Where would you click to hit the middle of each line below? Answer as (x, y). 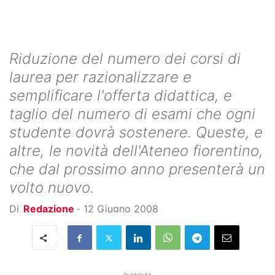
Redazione (49, 209)
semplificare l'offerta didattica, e (121, 95)
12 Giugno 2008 (121, 209)
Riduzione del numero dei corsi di (125, 59)
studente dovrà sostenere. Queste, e (136, 132)
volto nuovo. (52, 188)
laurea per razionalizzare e (100, 77)
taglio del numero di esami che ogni (132, 114)
